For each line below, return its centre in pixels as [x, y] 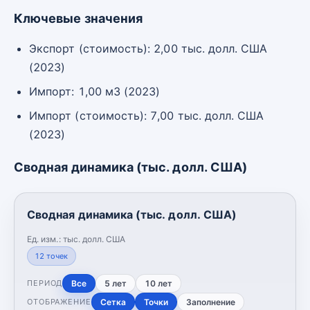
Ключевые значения [79, 18]
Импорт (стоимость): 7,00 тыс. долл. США [147, 115]
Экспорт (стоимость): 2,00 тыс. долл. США [148, 48]
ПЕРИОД [45, 283]
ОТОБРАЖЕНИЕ [59, 302]
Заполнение [210, 302]
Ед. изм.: [45, 239]
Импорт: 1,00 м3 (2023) [95, 91]
